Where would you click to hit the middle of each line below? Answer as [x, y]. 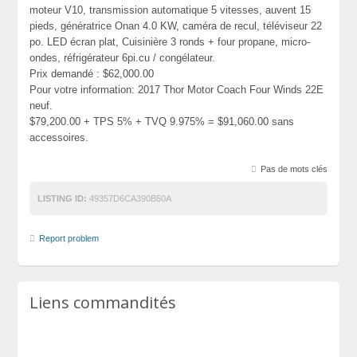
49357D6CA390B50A [129, 199]
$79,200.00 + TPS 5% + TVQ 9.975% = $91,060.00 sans [162, 122]
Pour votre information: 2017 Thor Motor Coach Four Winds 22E [177, 90]
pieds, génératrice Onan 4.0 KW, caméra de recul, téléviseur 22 [176, 26]
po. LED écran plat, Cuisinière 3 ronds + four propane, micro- [170, 42]
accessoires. [59, 138]
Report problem [69, 239]
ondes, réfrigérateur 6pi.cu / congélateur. [123, 58]
